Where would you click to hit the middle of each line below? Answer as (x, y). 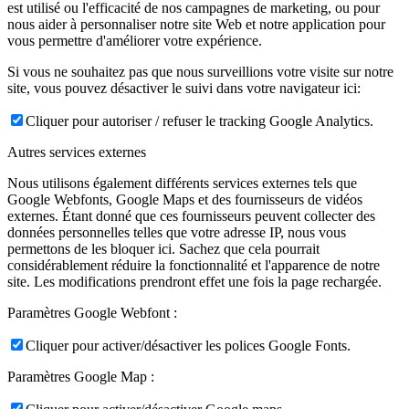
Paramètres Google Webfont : (92, 312)
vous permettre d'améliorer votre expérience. (135, 40)
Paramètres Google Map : (81, 376)
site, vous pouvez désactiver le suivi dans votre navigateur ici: (184, 88)
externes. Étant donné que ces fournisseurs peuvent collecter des (191, 215)
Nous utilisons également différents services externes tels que (182, 183)
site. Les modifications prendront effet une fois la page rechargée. (194, 281)
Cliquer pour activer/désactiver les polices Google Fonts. (188, 345)
